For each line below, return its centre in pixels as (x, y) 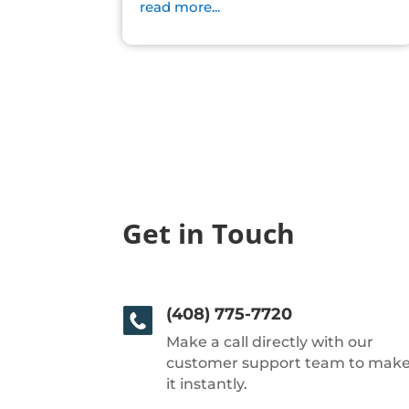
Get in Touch (209, 233)
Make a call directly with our (269, 341)
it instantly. (206, 383)
